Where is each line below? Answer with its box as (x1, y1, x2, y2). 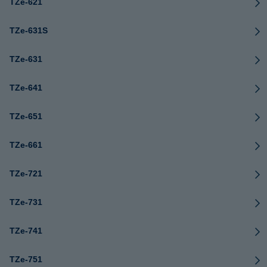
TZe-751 (10, 254, 42, 264)
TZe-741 (10, 226, 42, 235)
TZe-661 (10, 140, 42, 150)
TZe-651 (10, 111, 42, 121)
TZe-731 (10, 197, 42, 207)
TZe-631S (10, 26, 48, 35)
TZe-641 (10, 83, 42, 92)
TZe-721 (10, 169, 42, 178)
